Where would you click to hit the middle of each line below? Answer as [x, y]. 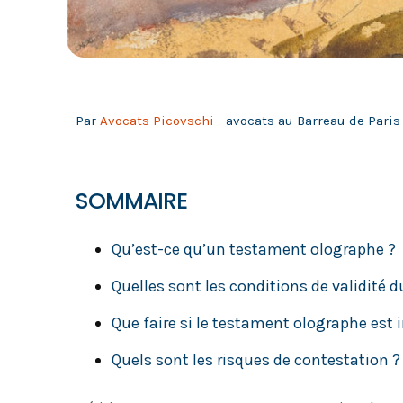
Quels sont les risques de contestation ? [256, 360]
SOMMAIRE [131, 201]
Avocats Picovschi [157, 121]
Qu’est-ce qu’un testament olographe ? [254, 249]
